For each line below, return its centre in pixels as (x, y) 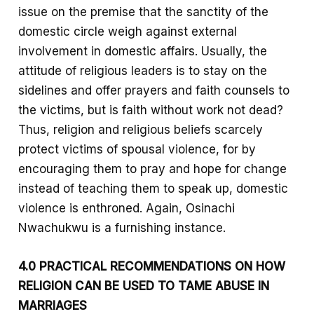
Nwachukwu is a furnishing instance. (122, 227)
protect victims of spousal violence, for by (137, 149)
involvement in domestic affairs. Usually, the (143, 51)
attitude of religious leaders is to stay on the (143, 70)
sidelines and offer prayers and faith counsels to (154, 90)
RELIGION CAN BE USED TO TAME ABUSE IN (144, 286)
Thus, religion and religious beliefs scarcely (141, 129)
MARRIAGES (53, 305)
